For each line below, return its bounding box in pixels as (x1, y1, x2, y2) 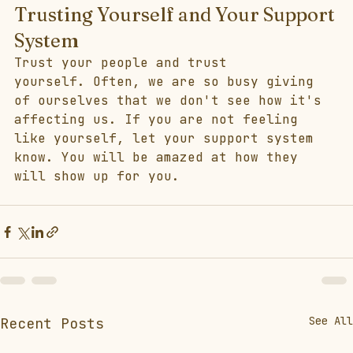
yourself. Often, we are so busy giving (14, 73, 321, 91)
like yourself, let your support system (14, 130, 321, 147)
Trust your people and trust (14, 54, 235, 72)
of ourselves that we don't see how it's (14, 92, 329, 110)
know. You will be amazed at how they (14, 149, 306, 166)
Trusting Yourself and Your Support (14, 3, 339, 27)
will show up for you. (14, 168, 195, 185)
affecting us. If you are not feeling (14, 111, 306, 128)
